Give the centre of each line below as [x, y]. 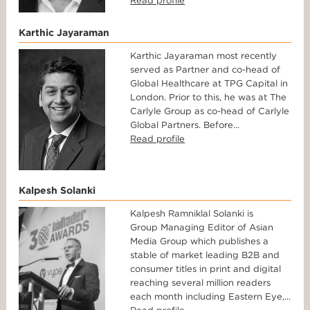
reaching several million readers [201, 283]
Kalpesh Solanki [57, 191]
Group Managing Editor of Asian [202, 228]
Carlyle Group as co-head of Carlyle [210, 111]
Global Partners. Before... [185, 125]
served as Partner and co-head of [206, 70]
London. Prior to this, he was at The [209, 98]
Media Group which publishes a [200, 241]
